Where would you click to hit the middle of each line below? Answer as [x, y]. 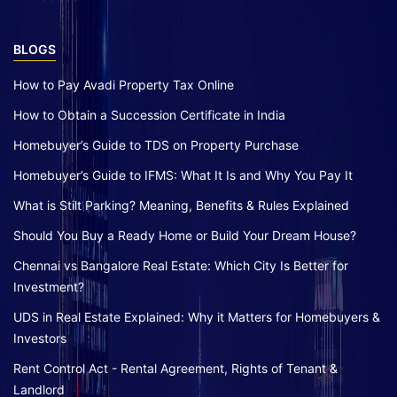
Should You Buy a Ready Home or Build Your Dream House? [185, 235]
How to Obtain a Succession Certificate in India [149, 114]
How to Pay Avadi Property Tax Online [124, 84]
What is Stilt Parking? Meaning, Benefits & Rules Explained [181, 205]
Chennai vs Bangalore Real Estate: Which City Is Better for [181, 265]
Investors [40, 338]
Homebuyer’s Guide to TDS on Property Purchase [156, 144]
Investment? [49, 286]
